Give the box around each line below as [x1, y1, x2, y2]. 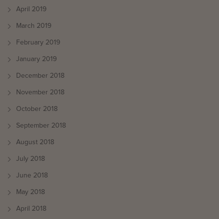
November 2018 [16, 88, 65, 96]
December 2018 [16, 72, 65, 79]
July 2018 [16, 155, 45, 162]
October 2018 [16, 105, 58, 112]
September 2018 [16, 122, 66, 129]
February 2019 [16, 39, 60, 46]
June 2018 [16, 172, 48, 179]
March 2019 [16, 22, 51, 29]
